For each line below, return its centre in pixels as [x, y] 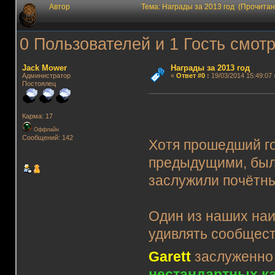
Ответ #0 [190, 75]
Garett [170, 257]
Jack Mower [44, 68]
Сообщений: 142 [47, 138]
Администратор [46, 75]
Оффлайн [45, 130]
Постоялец [39, 83]
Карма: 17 [37, 116]
